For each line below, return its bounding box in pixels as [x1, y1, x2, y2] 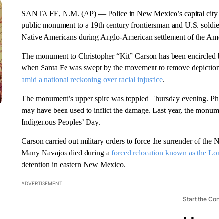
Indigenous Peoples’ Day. [21, 118, 100, 126]
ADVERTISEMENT [21, 180, 62, 186]
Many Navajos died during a [21, 149, 111, 157]
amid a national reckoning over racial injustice [21, 75, 163, 84]
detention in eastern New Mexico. [21, 160, 126, 169]
